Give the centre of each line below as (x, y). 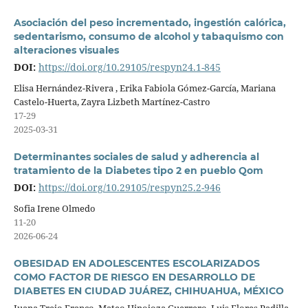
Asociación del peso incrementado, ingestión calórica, (150, 23)
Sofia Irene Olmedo (54, 208)
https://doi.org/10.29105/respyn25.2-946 (129, 188)
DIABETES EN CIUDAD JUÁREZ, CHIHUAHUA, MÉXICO (148, 291)
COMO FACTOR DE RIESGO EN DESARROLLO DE (134, 277)
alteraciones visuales (66, 51)
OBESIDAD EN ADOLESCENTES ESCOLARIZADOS (136, 264)
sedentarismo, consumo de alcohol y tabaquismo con (148, 37)
